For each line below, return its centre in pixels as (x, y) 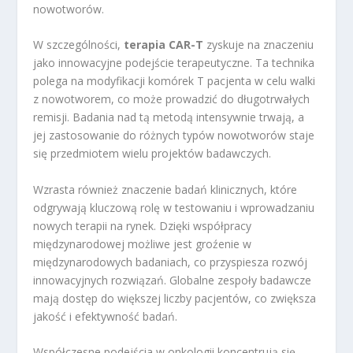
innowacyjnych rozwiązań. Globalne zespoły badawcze (173, 280)
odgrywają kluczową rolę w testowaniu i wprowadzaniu (174, 207)
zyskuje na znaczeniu (259, 45)
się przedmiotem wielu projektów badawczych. (152, 154)
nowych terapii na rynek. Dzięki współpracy (143, 225)
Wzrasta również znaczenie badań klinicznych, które (165, 189)
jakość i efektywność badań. (106, 316)
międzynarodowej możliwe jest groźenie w (143, 243)
